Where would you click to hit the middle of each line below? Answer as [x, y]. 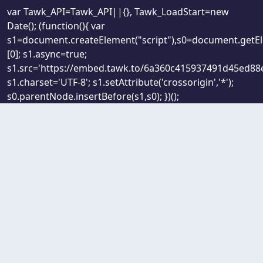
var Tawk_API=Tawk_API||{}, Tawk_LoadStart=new [118, 11]
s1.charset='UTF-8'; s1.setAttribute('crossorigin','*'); [120, 82]
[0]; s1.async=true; [47, 54]
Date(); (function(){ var [56, 26]
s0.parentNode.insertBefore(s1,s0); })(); [93, 96]
